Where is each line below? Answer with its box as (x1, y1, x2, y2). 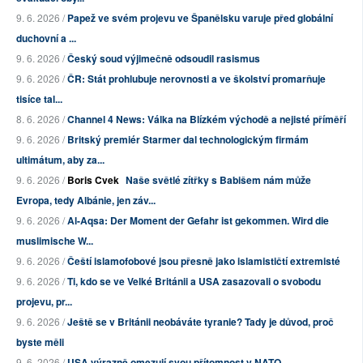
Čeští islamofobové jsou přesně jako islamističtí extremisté (67, 254, 340, 269)
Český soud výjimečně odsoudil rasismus (67, 51, 260, 66)
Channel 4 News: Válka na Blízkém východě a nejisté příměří (67, 112, 346, 127)
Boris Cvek (67, 173, 119, 188)
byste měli (16, 335, 64, 350)
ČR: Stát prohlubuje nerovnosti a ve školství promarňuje (67, 71, 326, 87)
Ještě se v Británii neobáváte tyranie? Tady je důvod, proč (67, 314, 334, 330)
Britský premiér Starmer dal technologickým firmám (67, 132, 309, 147)
